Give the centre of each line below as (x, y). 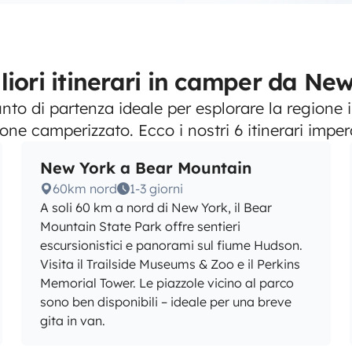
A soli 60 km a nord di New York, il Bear (156, 207)
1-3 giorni (156, 189)
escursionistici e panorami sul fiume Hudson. (171, 245)
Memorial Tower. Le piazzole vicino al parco (167, 283)
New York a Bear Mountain (145, 168)
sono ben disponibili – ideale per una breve (165, 302)
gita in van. (72, 321)
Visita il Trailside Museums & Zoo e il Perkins (170, 264)
